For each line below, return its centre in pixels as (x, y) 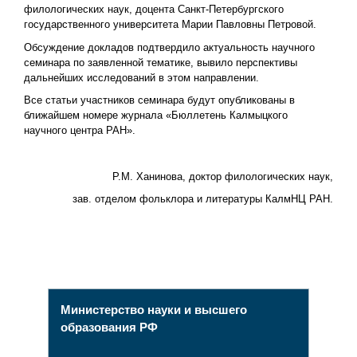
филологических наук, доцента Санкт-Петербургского (153, 10)
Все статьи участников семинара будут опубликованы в (159, 100)
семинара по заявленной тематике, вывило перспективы (160, 62)
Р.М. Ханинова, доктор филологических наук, (223, 176)
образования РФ (109, 328)
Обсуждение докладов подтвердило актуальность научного (169, 47)
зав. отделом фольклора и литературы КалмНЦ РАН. (203, 199)
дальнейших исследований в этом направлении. (141, 77)
